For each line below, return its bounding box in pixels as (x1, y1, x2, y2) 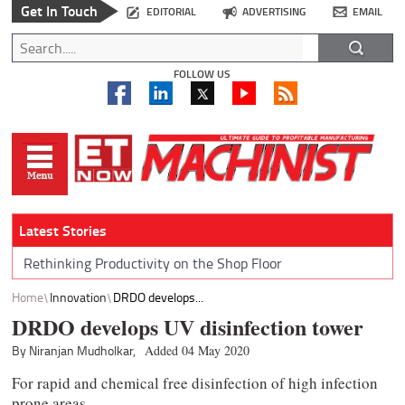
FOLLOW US (174, 66, 231, 82)
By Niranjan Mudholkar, (12, 342, 137, 360)
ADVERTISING (242, 4, 306, 20)
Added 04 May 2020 (145, 342, 250, 360)
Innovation (50, 287, 108, 306)
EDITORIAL (146, 4, 196, 20)
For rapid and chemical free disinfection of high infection (12, 372, 379, 394)
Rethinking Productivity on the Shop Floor (23, 252, 282, 273)
